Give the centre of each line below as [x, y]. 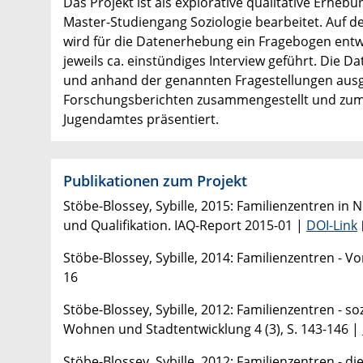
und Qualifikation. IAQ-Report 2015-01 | [185, 225]
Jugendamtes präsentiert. [141, 119]
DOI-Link [332, 225]
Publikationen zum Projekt [155, 180]
